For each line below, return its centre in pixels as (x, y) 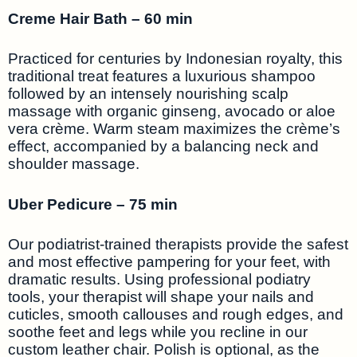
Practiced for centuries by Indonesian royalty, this (175, 59)
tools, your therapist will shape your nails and (161, 297)
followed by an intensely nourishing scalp (148, 94)
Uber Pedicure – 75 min (93, 204)
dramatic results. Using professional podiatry (159, 280)
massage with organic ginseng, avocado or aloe (172, 112)
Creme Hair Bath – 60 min (100, 18)
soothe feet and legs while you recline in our (158, 332)
